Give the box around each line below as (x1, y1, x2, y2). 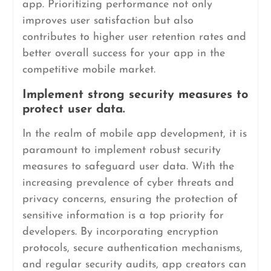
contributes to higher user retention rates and (22, 31, 246, 43)
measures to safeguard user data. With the (22, 161, 234, 172)
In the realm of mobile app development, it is (22, 128, 247, 140)
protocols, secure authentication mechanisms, (22, 243, 243, 254)
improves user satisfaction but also (22, 15, 194, 27)
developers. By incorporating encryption (22, 226, 218, 238)
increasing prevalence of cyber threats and (22, 177, 234, 189)
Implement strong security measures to (22, 89, 248, 101)
